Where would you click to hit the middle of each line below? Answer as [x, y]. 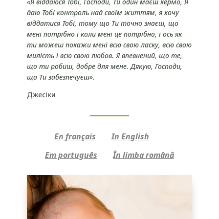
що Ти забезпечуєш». [61, 77]
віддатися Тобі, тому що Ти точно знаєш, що [102, 23]
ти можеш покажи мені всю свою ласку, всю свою [109, 44]
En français [75, 136]
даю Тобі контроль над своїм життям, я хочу [103, 12]
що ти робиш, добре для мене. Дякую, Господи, [104, 66]
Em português [71, 155]
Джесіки [41, 94]
